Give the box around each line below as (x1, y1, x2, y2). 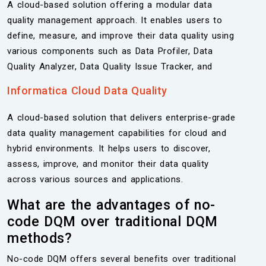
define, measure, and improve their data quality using (7, 30, 234, 41)
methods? (7, 230, 72, 246)
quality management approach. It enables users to (7, 15, 222, 26)
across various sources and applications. (7, 174, 183, 185)
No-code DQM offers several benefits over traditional (7, 254, 236, 264)
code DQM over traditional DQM (7, 213, 218, 230)
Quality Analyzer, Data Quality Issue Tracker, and (7, 61, 213, 72)
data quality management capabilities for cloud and (7, 128, 226, 138)
